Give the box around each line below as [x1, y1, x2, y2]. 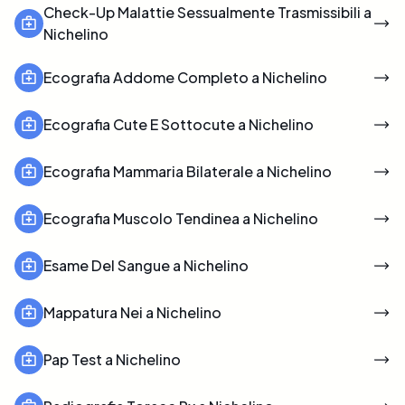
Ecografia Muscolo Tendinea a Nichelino [43, 208, 318, 228]
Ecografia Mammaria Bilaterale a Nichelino [43, 161, 332, 181]
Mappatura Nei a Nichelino [43, 302, 221, 322]
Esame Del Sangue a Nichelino [43, 255, 249, 275]
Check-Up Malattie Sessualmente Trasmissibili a [43, 2, 372, 22]
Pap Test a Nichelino [43, 349, 181, 369]
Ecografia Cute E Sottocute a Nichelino [43, 114, 314, 134]
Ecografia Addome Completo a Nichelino [43, 67, 327, 87]
